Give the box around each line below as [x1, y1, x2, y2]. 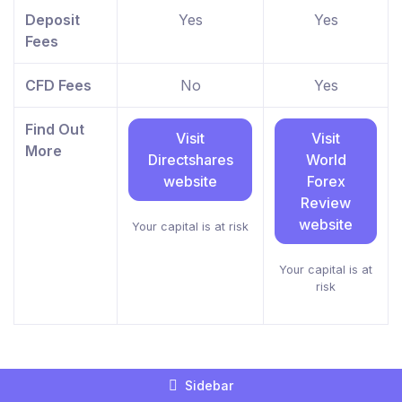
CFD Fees [25, 76, 92, 95]
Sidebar [185, 378, 233, 394]
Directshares [147, 151, 233, 170]
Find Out [25, 120, 84, 139]
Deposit [25, 11, 80, 30]
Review [301, 194, 351, 213]
